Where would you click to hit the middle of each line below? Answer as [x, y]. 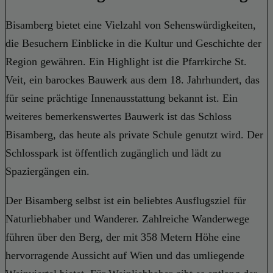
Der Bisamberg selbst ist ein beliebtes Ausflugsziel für [126, 200]
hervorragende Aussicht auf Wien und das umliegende [125, 255]
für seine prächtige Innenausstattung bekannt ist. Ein [122, 98]
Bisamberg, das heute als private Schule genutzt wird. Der [134, 134]
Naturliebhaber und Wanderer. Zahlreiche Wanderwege [127, 218]
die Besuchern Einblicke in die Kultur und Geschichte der [133, 43]
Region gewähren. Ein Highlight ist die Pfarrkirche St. [126, 61]
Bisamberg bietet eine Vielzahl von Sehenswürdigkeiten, [131, 25]
